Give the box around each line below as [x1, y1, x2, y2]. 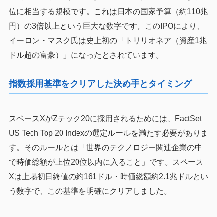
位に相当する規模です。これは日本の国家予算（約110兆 [8, 7, 208, 16]
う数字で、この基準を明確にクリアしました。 [8, 187, 171, 196]
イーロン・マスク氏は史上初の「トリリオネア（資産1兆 [8, 36, 207, 45]
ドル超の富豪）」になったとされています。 [8, 51, 164, 60]
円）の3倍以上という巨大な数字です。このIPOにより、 [8, 22, 204, 31]
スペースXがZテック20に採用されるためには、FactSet [8, 114, 201, 123]
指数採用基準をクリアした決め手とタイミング [8, 79, 192, 89]
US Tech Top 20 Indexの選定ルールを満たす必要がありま [8, 129, 208, 138]
